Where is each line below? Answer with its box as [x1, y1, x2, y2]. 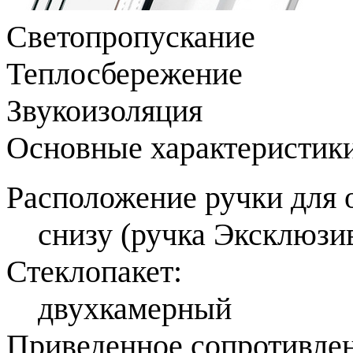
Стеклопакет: [6, 253, 182, 289]
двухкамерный [38, 290, 232, 326]
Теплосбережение [6, 55, 243, 91]
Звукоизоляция [6, 92, 203, 128]
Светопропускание [6, 18, 255, 54]
